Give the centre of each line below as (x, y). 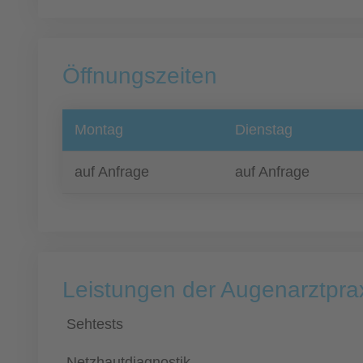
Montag (99, 130)
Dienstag (264, 130)
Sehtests (95, 324)
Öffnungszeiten (140, 76)
